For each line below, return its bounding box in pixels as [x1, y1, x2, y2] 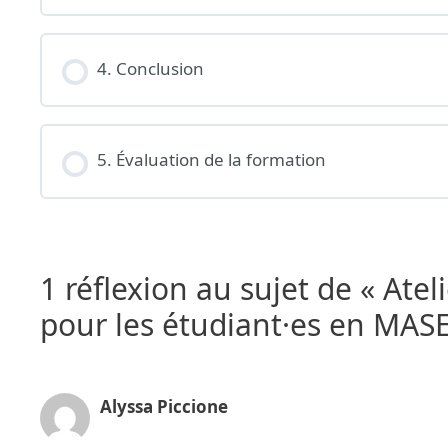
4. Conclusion [96, 57, 204, 81]
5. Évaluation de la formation [96, 148, 326, 172]
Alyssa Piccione [100, 395, 228, 419]
